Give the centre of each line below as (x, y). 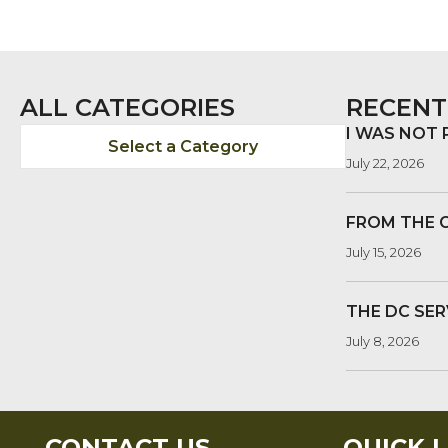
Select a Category (183, 147)
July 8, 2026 (382, 341)
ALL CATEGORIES (127, 108)
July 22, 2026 (385, 163)
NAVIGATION (190, 42)
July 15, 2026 (383, 252)
